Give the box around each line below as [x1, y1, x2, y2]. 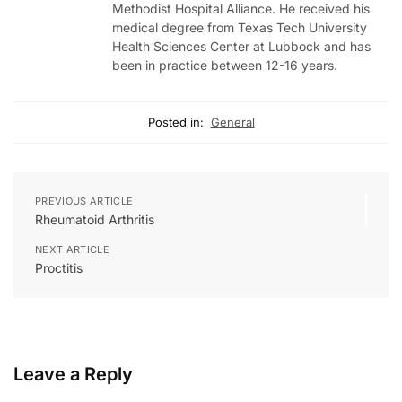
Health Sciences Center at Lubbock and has [112, 39, 371, 55]
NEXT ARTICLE [35, 243, 109, 257]
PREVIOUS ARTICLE [35, 195, 134, 208]
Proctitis [35, 260, 83, 276]
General [210, 115, 255, 130]
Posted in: [147, 115, 204, 130]
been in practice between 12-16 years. [112, 57, 337, 74]
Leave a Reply [13, 363, 133, 386]
